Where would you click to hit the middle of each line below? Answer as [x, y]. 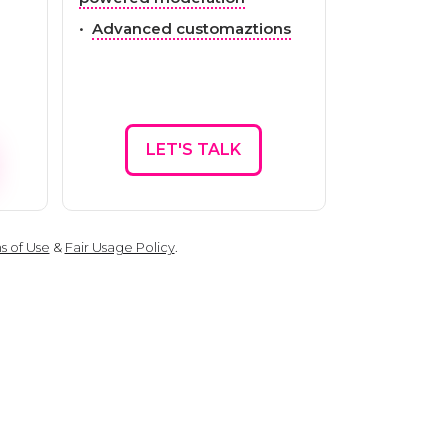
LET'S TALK [194, 149]
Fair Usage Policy [119, 246]
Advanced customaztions [191, 28]
